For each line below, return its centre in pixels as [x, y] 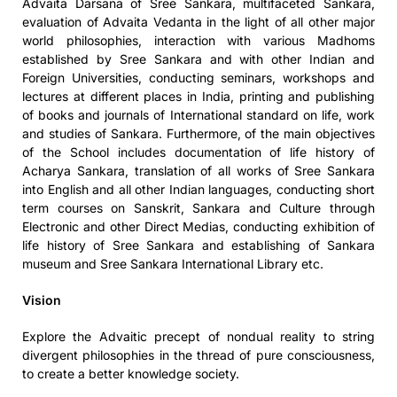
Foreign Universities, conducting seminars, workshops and [198, 77]
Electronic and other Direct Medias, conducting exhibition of [198, 226]
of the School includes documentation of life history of [198, 152]
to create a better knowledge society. [131, 373]
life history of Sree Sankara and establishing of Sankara [198, 245]
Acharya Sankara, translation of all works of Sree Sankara [198, 170]
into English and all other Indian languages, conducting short [198, 189]
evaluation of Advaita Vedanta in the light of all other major [198, 21]
